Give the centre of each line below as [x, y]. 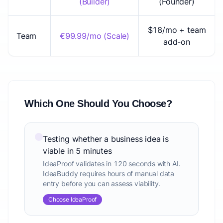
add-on [177, 42]
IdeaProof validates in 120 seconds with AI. [112, 164]
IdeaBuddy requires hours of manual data [109, 173]
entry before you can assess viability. [102, 183]
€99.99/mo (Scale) [94, 36]
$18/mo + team [177, 30]
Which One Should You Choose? [98, 104]
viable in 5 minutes [77, 151]
